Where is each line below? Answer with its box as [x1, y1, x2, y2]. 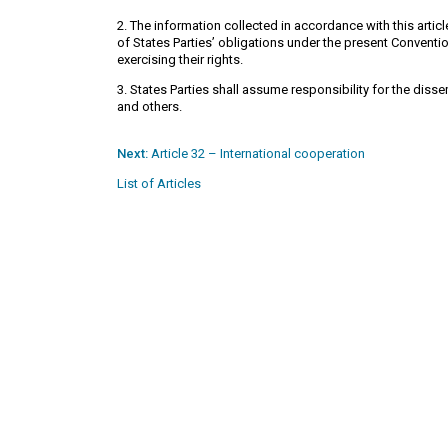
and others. [117, 99, 182, 115]
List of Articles [117, 176, 201, 192]
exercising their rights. [117, 52, 243, 68]
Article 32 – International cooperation [148, 146, 365, 162]
